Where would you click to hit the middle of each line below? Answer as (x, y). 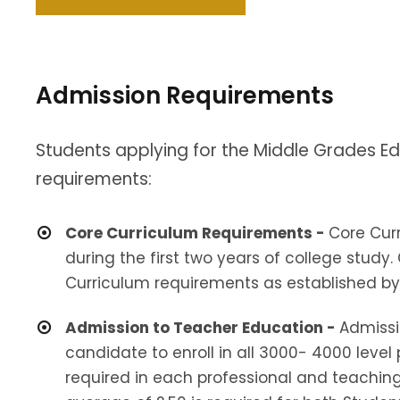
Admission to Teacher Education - (202, 327)
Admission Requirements (185, 95)
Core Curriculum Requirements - (197, 233)
